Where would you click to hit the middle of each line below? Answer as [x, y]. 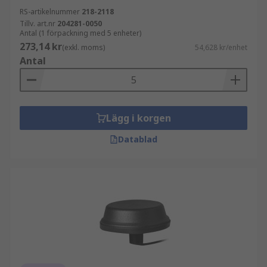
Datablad [138, 139]
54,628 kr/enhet [221, 47]
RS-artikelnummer [50, 12]
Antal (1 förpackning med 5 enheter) [80, 33]
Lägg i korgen [138, 118]
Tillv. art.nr [38, 24]
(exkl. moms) [83, 47]
